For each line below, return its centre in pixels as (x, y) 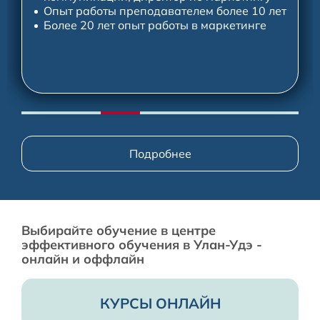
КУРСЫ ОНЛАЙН (160, 304)
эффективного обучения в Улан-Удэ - (142, 244)
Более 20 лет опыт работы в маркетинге (155, 25)
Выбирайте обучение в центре (119, 230)
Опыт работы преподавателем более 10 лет (165, 10)
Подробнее (160, 153)
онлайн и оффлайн (83, 259)
